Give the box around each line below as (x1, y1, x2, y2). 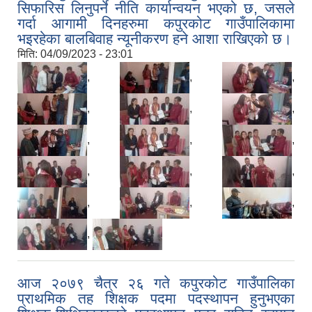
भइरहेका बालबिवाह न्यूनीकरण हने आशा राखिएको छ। (17, 31, 292, 47)
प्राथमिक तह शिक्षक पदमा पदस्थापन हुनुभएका (17, 290, 295, 307)
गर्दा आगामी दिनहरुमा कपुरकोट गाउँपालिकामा (17, 15, 295, 32)
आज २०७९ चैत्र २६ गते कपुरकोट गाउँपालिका (17, 275, 295, 292)
